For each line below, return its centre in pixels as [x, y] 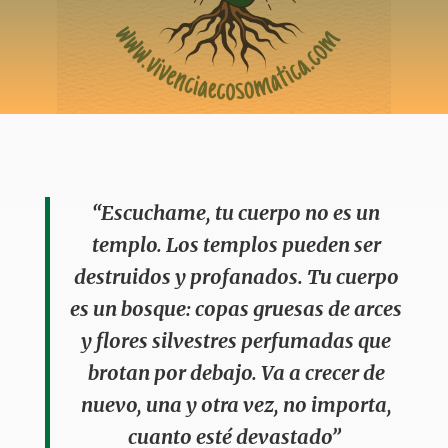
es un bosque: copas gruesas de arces [236, 308]
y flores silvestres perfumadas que [236, 340]
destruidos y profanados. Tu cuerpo [236, 276]
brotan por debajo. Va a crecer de [236, 372]
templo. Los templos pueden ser [236, 244]
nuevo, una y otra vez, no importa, [236, 404]
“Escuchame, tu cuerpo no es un [236, 212]
